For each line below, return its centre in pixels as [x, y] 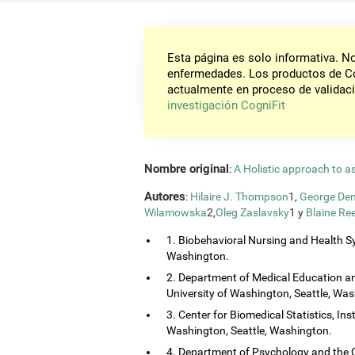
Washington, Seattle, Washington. [249, 330]
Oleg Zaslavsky [252, 212]
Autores [165, 196]
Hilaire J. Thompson [239, 196]
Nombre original [187, 168]
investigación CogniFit [227, 106]
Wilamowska [176, 212]
